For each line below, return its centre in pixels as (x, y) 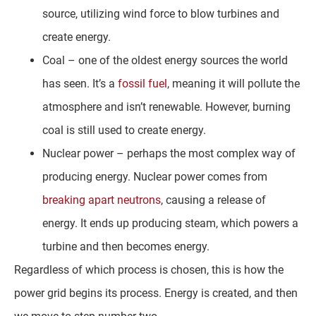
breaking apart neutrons (102, 200)
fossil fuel (142, 83)
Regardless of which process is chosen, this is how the (149, 269)
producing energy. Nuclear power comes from (155, 176)
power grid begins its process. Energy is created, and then (156, 293)
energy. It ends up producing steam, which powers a (170, 223)
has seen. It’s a (80, 83)
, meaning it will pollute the (233, 83)
